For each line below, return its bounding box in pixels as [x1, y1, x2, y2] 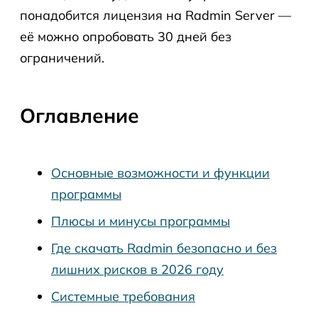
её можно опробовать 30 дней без [20, 28, 231, 45]
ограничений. [20, 50, 104, 66]
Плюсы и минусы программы [51, 213, 230, 229]
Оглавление [20, 103, 139, 128]
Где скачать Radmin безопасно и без [51, 240, 277, 256]
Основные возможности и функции [51, 165, 270, 181]
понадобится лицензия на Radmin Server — [20, 7, 291, 23]
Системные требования [51, 288, 195, 305]
